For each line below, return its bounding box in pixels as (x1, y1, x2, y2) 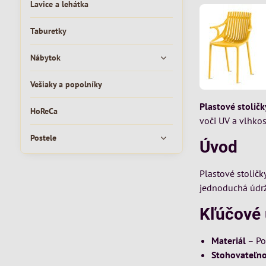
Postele (30, 132, 56, 143)
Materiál (211, 235, 246, 246)
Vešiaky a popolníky (30, 79, 102, 90)
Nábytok (30, 52, 61, 63)
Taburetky (30, 26, 66, 36)
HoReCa (30, 106, 58, 116)
